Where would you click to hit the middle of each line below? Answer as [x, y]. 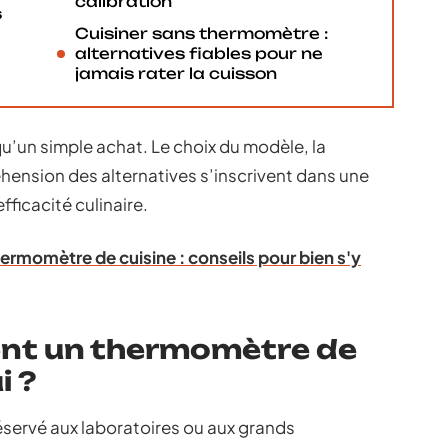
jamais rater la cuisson [176, 73]
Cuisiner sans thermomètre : [201, 33]
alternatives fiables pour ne [199, 53]
